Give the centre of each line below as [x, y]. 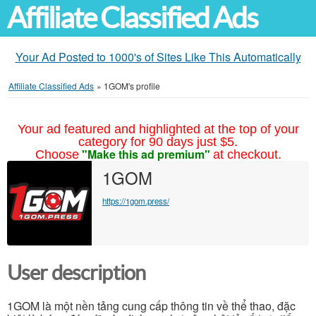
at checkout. [247, 154]
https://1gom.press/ [136, 201]
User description [77, 273]
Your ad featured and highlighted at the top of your [158, 129]
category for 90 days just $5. [158, 142]
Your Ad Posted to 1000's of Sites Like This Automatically [158, 57]
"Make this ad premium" [146, 154]
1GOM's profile [132, 86]
